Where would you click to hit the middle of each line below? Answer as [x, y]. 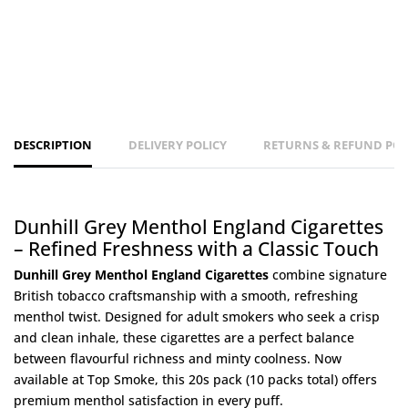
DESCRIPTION [53, 145]
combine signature [328, 274]
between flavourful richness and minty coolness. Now [178, 358]
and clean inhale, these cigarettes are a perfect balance [184, 337]
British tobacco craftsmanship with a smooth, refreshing [186, 295]
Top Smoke [121, 379]
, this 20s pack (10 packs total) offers [266, 379]
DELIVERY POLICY [178, 145]
